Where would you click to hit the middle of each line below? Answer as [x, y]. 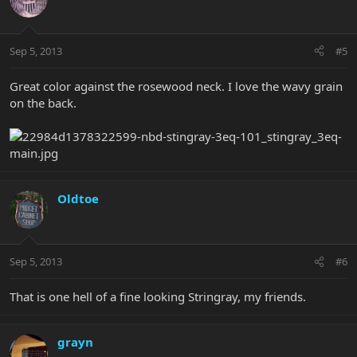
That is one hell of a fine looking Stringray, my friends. [158, 297]
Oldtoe [78, 198]
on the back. [43, 102]
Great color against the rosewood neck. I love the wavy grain [176, 86]
